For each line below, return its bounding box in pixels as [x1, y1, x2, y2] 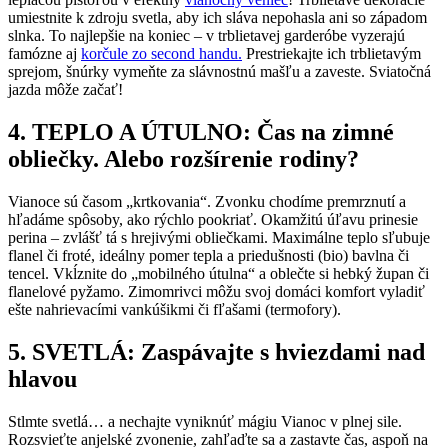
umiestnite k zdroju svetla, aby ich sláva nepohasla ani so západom [8, 9, 427, 27]
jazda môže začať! [8, 81, 123, 99]
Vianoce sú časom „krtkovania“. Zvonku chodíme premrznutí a [8, 193, 406, 211]
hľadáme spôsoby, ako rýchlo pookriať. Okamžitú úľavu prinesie [8, 211, 418, 229]
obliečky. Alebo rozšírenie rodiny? [8, 146, 359, 173]
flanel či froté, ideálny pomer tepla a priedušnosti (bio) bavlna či [8, 247, 409, 265]
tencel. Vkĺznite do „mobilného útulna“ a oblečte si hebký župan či [8, 265, 429, 283]
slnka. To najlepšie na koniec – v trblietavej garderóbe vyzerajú [8, 27, 405, 45]
